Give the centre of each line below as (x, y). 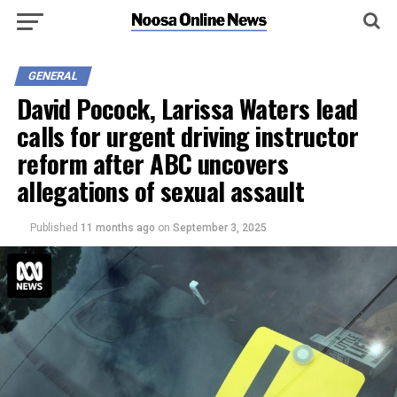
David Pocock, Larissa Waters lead (187, 108)
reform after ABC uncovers (152, 163)
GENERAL (53, 76)
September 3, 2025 (219, 228)
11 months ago (119, 228)
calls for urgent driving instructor (187, 136)
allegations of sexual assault (160, 191)
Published (54, 228)
